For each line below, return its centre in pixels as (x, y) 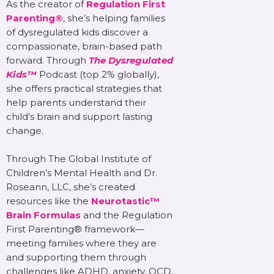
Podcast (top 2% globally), (98, 75)
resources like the (49, 201)
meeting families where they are (81, 243)
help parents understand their (76, 103)
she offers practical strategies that (84, 89)
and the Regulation (127, 215)
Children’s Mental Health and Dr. (82, 173)
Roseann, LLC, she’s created (71, 187)
